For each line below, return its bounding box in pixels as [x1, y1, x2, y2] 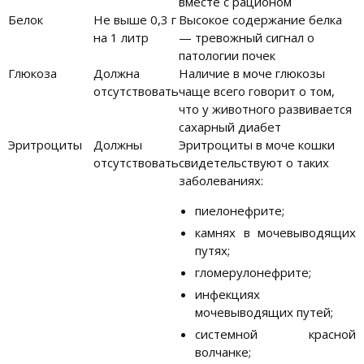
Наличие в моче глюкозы [179, 65, 325, 82]
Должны [93, 136, 142, 154]
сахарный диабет [179, 119, 281, 136]
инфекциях [195, 286, 260, 303]
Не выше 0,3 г [93, 11, 176, 28]
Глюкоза [8, 65, 57, 82]
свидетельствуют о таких [179, 154, 329, 171]
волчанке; [195, 344, 251, 361]
